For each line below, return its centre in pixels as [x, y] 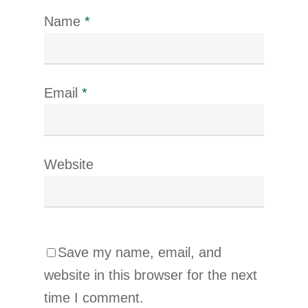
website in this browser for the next [151, 275]
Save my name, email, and [140, 252]
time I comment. [94, 298]
